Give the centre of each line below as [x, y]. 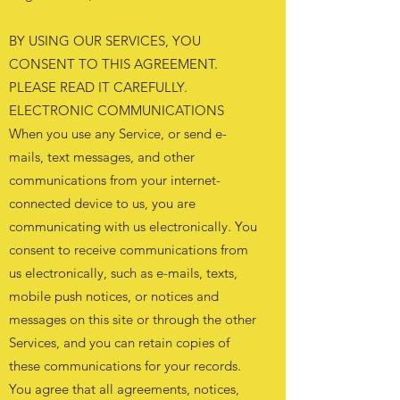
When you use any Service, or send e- [118, 133]
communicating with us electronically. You [133, 226]
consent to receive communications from [129, 250]
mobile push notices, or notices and [114, 296]
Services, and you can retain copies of [119, 342]
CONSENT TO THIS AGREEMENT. [113, 64]
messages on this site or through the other [133, 319]
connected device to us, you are [102, 203]
